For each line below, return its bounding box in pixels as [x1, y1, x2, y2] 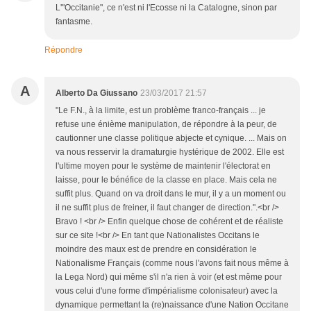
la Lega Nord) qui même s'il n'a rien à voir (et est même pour [56, 272, 282, 283]
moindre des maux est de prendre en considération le [56, 244, 257, 255]
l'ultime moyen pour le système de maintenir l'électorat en [56, 161, 271, 171]
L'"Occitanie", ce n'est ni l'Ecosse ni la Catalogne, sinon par [56, 3, 277, 13]
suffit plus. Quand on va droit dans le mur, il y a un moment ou [56, 189, 286, 199]
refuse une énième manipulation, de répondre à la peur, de [56, 119, 277, 130]
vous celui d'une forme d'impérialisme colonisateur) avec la [56, 286, 278, 296]
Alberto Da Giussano [56, 88, 137, 99]
